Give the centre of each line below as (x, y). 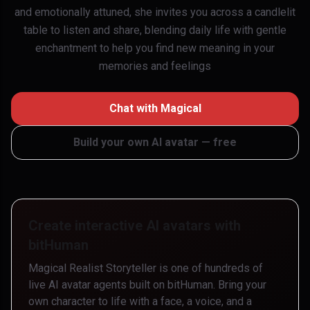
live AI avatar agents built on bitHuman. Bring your (147, 285)
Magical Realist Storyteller (92, 268)
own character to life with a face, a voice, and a (140, 301)
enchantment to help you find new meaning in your (155, 48)
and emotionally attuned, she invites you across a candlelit (155, 12)
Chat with (135, 108)
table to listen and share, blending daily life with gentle (155, 30)
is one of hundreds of (210, 268)
